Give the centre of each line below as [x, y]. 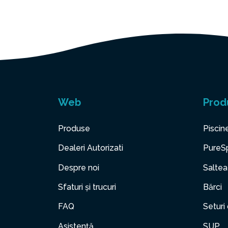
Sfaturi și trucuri [87, 187]
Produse [74, 128]
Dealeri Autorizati [91, 148]
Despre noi [79, 167]
